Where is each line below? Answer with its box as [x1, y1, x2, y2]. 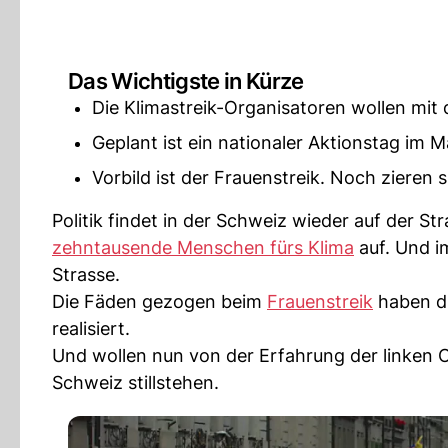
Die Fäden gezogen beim [52, 291, 267, 312]
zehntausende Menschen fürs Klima [52, 237, 354, 258]
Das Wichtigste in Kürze [68, 68, 304, 94]
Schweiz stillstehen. [52, 372, 219, 393]
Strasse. [52, 264, 120, 285]
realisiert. [52, 318, 130, 339]
